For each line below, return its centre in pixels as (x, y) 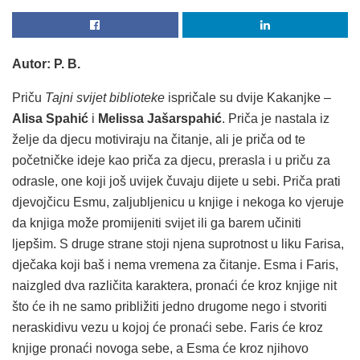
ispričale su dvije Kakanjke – (248, 98)
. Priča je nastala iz (276, 119)
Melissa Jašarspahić (160, 119)
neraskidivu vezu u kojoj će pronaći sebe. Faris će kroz (168, 328)
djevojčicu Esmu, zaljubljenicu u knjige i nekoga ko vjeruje (178, 202)
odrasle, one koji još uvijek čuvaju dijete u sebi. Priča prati (176, 182)
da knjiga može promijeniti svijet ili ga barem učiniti (157, 223)
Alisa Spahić (50, 119)
